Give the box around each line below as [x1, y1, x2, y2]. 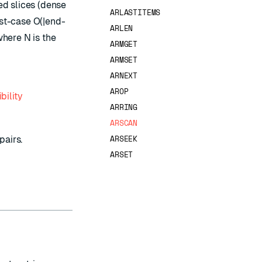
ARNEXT [110, 70, 138, 81]
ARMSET [110, 54, 138, 65]
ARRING [110, 101, 138, 113]
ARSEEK [110, 133, 138, 144]
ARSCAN [110, 117, 138, 129]
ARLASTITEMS [110, 6, 161, 18]
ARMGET [110, 38, 138, 50]
